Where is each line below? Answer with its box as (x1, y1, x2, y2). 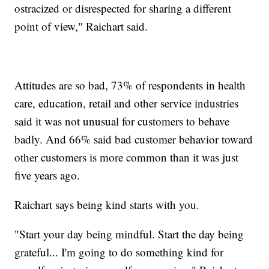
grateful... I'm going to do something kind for (14, 244, 224, 259)
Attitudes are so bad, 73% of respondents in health (14, 77, 246, 92)
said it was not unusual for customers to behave (14, 113, 230, 128)
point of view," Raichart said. (14, 18, 148, 34)
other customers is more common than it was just (14, 149, 239, 165)
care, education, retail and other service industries (14, 95, 239, 110)
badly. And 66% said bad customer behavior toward (14, 131, 253, 147)
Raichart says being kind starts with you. (14, 196, 200, 212)
